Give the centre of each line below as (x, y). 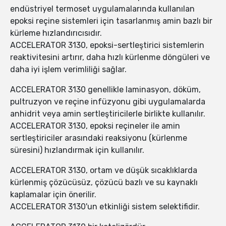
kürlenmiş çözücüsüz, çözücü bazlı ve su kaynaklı (104, 183)
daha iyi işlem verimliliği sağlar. (68, 70)
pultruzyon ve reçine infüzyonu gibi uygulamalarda (108, 102)
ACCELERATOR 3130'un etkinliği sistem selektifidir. (105, 207)
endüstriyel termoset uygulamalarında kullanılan (102, 9)
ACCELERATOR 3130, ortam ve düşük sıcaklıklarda (104, 171)
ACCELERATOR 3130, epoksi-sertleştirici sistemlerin (107, 45)
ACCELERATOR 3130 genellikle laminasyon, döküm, (105, 90)
